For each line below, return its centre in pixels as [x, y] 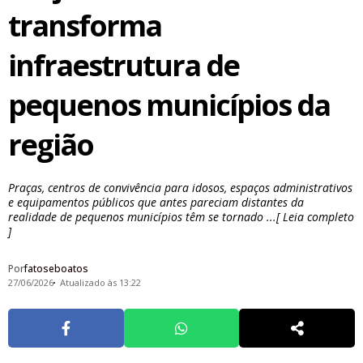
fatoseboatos [56, 268]
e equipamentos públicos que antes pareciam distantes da [156, 203]
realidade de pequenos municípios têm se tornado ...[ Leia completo [181, 217]
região [51, 145]
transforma [85, 26]
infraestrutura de [124, 66]
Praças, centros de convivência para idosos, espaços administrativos [180, 188]
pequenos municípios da [169, 105]
